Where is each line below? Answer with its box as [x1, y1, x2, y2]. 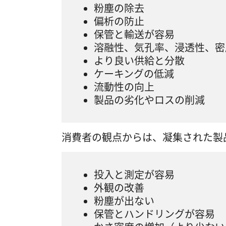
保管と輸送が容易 [94, 28, 175, 40]
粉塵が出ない [94, 195, 154, 207]
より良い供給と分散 [94, 54, 185, 67]
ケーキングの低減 [94, 68, 174, 80]
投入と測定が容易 [94, 168, 175, 181]
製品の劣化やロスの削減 [94, 94, 205, 106]
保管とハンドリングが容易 [94, 208, 215, 220]
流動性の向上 [94, 81, 154, 93]
